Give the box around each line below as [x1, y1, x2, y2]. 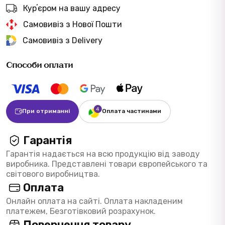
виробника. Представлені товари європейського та [6, 159, 207, 169]
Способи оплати [6, 59, 73, 69]
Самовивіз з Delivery [23, 35, 102, 45]
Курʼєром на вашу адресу [23, 3, 121, 13]
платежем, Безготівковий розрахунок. [6, 206, 156, 216]
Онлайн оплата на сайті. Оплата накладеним [6, 196, 183, 206]
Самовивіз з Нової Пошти [23, 19, 122, 29]
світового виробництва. [6, 169, 100, 179]
